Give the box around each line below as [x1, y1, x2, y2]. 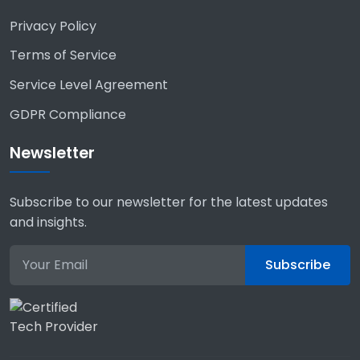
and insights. [10, 212, 87, 231]
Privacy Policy [10, 16, 96, 35]
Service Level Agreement [10, 76, 168, 95]
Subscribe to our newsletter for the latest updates [10, 192, 328, 211]
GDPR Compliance [10, 104, 126, 124]
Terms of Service [10, 46, 117, 65]
